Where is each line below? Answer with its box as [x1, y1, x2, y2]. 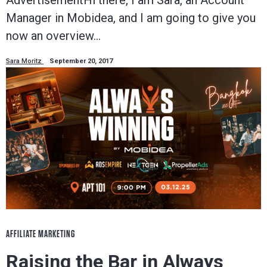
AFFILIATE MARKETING [6, 229, 75, 240]
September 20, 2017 [49, 57, 113, 65]
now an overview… [6, 28, 101, 43]
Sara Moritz [6, 57, 44, 65]
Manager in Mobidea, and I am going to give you [6, 10, 256, 25]
